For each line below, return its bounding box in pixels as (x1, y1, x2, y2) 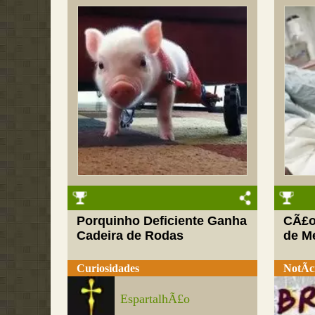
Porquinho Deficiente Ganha (77, 214, 247, 229)
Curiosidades (77, 262, 140, 274)
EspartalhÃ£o (120, 291, 191, 306)
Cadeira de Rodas (77, 229, 184, 243)
